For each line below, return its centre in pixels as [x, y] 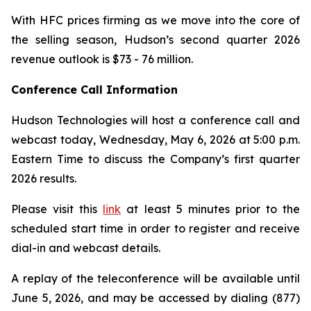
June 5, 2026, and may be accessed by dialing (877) [155, 298]
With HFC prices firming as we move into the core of [155, 20]
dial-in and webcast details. [86, 248]
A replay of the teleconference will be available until [155, 278]
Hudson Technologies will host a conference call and [155, 120]
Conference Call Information [94, 90]
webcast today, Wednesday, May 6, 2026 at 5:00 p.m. [155, 140]
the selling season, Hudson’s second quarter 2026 [155, 40]
